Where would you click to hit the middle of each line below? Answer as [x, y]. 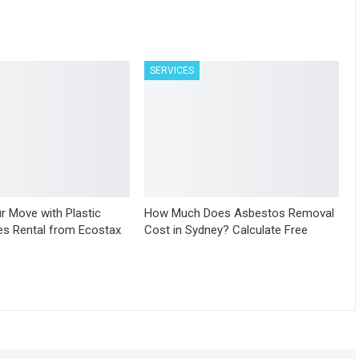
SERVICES [172, 71]
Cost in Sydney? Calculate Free [226, 230]
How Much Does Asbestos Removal [240, 213]
